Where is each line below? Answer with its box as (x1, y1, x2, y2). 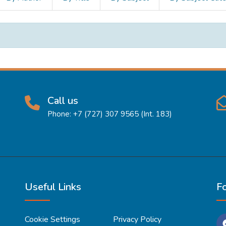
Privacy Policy (113, 214, 161, 225)
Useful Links (25, 180, 81, 194)
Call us (47, 94, 78, 107)
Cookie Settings (25, 214, 80, 225)
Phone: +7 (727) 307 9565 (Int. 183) (47, 109, 172, 119)
